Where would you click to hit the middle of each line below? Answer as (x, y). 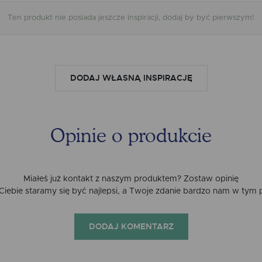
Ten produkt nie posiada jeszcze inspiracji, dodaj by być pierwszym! (131, 18)
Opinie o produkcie (131, 137)
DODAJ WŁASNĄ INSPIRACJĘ (131, 78)
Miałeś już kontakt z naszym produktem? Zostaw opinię (131, 179)
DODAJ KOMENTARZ (131, 227)
